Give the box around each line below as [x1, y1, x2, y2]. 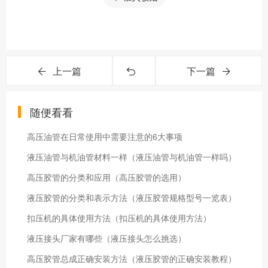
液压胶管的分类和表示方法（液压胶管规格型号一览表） [27, 191, 236, 203]
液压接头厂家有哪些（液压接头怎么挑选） [27, 232, 186, 244]
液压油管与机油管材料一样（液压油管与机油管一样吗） [27, 151, 236, 163]
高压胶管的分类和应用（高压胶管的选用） [27, 171, 186, 183]
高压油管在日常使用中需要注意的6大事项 [27, 130, 182, 142]
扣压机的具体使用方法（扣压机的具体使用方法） [27, 212, 211, 224]
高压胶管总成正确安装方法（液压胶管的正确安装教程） [27, 252, 236, 264]
